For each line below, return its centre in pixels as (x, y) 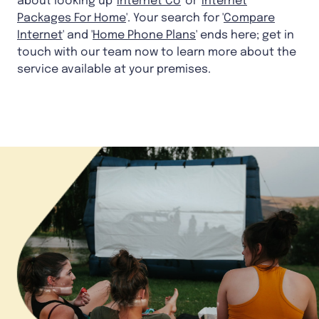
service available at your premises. (114, 69)
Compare (249, 18)
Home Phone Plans (144, 35)
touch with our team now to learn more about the (157, 52)
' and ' (78, 35)
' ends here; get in (245, 35)
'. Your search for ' (175, 18)
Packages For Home (72, 18)
